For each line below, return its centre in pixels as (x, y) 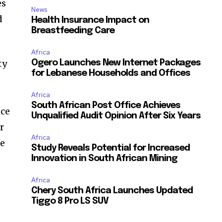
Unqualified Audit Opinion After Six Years (116, 116)
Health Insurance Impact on (90, 21)
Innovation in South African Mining (105, 159)
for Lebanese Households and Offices (111, 74)
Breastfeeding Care (73, 31)
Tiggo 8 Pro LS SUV (70, 201)
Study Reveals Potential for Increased (111, 148)
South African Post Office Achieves (106, 106)
